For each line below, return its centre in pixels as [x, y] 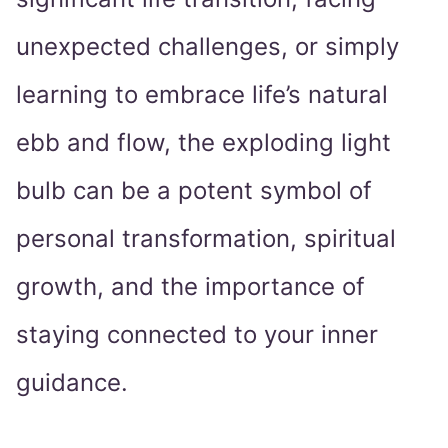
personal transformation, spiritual [206, 239]
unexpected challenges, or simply [207, 47]
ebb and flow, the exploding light [203, 143]
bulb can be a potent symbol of [194, 191]
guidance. [72, 383]
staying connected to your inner [197, 335]
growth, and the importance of [190, 287]
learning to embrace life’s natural [202, 95]
